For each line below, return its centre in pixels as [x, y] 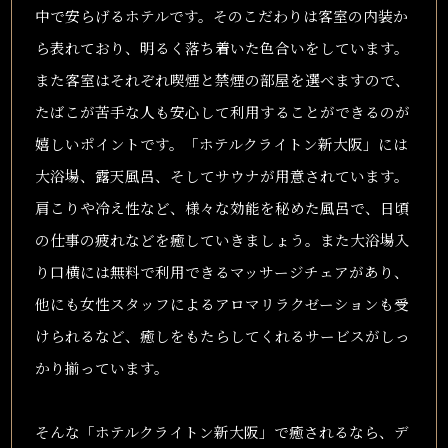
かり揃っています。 [101, 367]
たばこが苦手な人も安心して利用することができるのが [222, 111]
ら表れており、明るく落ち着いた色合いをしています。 [221, 47]
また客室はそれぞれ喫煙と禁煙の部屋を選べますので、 [222, 79]
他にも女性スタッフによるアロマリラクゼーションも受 [221, 303]
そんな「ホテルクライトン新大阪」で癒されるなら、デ [221, 431]
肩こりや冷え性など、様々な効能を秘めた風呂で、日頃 [222, 207]
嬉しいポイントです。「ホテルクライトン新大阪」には [221, 143]
